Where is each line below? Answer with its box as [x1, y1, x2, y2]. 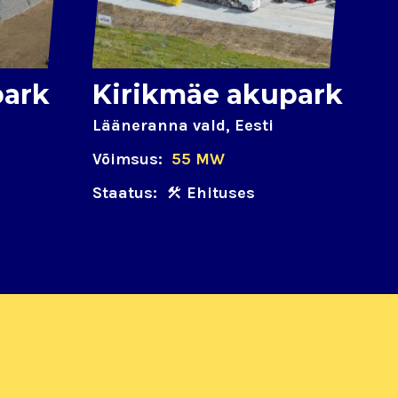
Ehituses [186, 183, 255, 203]
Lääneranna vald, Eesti [92, 115, 274, 136]
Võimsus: [92, 149, 163, 170]
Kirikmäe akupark [92, 78, 343, 112]
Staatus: [92, 183, 157, 203]
